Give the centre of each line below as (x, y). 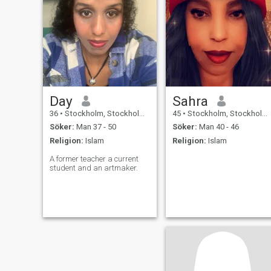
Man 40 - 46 (218, 127)
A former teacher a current (94, 158)
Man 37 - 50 (95, 127)
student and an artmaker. (93, 168)
